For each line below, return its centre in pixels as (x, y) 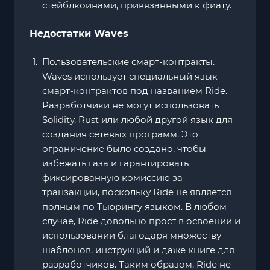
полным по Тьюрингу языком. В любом (134, 206)
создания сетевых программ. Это (120, 134)
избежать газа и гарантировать (115, 163)
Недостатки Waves (79, 33)
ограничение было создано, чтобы (124, 148)
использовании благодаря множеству (132, 235)
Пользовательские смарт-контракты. (128, 61)
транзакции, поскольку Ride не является (137, 192)
